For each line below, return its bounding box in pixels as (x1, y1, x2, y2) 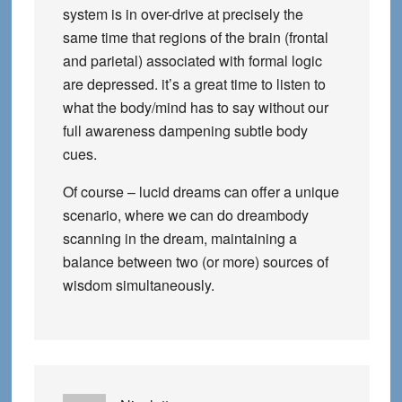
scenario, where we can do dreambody (62, 205, 309, 226)
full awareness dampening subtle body (62, 120, 308, 142)
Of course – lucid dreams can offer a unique (62, 181, 339, 203)
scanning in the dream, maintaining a (62, 228, 297, 249)
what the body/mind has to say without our (62, 97, 328, 118)
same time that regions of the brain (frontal (62, 27, 328, 48)
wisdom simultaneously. (62, 275, 214, 296)
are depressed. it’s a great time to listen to (62, 74, 326, 95)
